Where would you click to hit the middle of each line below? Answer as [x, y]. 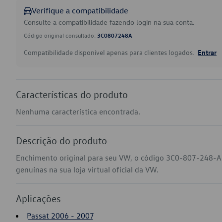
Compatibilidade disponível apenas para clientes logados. [110, 52]
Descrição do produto [61, 140]
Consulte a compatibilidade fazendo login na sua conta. [109, 22]
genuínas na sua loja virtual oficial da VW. [87, 169]
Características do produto [72, 94]
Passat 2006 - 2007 [60, 216]
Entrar [207, 52]
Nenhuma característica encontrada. [78, 111]
